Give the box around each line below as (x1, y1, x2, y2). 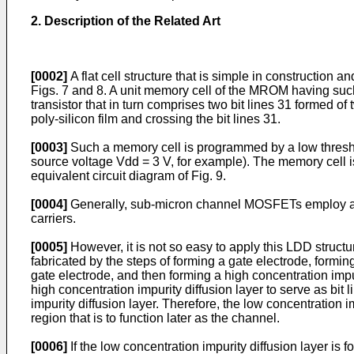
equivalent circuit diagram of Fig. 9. (31, 169, 226, 183)
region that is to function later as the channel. (31, 311, 280, 325)
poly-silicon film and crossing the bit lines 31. (31, 112, 281, 126)
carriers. (31, 212, 76, 225)
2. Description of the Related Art (31, 14, 220, 28)
